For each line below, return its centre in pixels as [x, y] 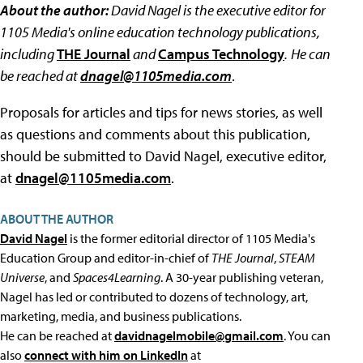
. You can [307, 336]
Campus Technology [221, 54]
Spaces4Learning [117, 278]
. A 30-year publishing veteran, [242, 278]
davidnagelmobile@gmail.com [199, 336]
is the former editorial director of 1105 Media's [191, 239]
